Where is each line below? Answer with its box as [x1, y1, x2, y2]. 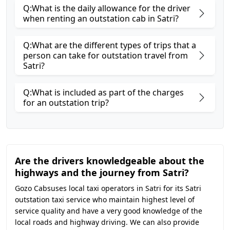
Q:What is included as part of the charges [23, 87, 184, 98]
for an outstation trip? [23, 97, 109, 108]
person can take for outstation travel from [23, 50, 188, 61]
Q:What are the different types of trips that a [23, 40, 196, 51]
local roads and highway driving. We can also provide [15, 217, 199, 227]
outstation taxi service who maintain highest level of [15, 195, 195, 204]
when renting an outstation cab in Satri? [23, 13, 179, 24]
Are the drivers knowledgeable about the [15, 155, 204, 167]
